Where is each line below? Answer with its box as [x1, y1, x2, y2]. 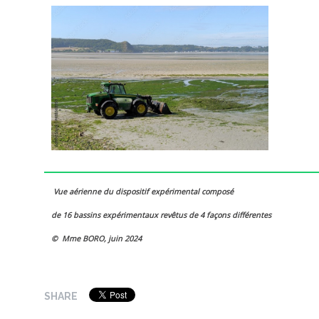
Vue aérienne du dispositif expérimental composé [53, 187, 234, 197]
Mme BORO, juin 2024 [60, 234, 142, 244]
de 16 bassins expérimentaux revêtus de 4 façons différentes [51, 210, 271, 220]
